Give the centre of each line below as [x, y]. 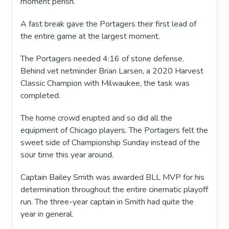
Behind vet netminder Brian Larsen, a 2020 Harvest [112, 71]
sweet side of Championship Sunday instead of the [110, 143]
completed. [41, 96]
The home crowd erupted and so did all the [96, 118]
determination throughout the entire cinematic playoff [114, 190]
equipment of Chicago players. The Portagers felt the [114, 131]
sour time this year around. [67, 155]
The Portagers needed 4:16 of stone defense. [102, 59]
